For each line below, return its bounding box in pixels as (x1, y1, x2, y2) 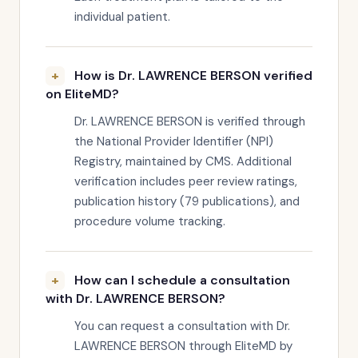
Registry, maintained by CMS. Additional (74, 153, 292, 169)
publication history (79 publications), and (74, 193, 300, 209)
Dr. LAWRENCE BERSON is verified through (74, 113, 305, 129)
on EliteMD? (46, 86, 119, 102)
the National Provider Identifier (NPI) (74, 133, 273, 149)
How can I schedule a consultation (74, 272, 290, 288)
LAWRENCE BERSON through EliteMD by (74, 338, 292, 354)
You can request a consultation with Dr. (74, 318, 290, 334)
